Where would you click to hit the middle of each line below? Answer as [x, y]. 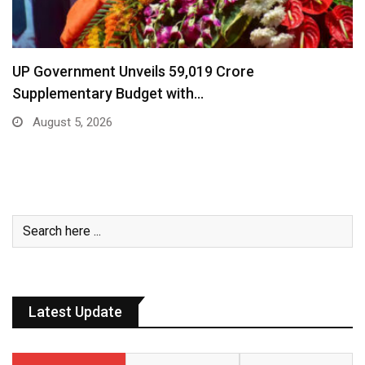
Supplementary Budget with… [108, 93]
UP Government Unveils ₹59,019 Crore [133, 71]
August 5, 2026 [71, 122]
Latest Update [75, 311]
